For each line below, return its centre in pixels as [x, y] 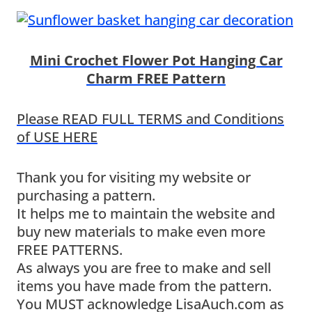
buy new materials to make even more [141, 231]
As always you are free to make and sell [144, 267]
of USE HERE [57, 136]
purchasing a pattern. [86, 195]
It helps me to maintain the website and [146, 213]
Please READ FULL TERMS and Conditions [150, 118]
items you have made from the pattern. [144, 286]
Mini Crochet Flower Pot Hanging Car [156, 60]
